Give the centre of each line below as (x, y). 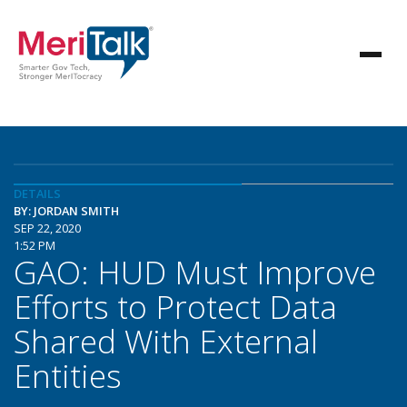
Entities (68, 375)
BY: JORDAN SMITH (66, 211)
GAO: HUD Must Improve (195, 272)
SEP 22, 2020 (47, 228)
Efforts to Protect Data (175, 306)
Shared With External (166, 341)
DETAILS (37, 194)
